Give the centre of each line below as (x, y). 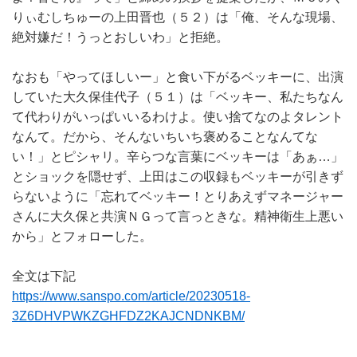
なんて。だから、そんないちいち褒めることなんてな (165, 136)
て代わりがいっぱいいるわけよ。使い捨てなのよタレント (178, 116)
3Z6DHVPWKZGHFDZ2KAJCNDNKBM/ (128, 316)
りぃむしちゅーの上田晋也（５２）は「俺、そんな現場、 (178, 17)
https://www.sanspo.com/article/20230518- (131, 296)
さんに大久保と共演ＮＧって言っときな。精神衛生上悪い (178, 216)
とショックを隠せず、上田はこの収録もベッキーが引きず (178, 176)
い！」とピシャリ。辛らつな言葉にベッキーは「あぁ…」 (178, 156)
